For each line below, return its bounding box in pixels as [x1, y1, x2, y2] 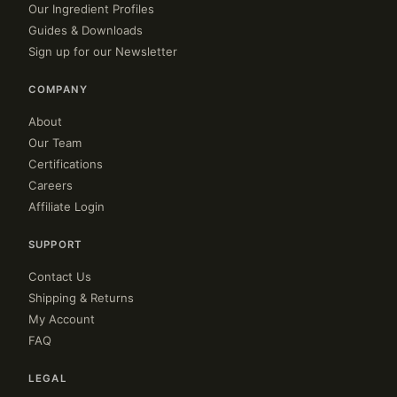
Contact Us [28, 269, 91, 284]
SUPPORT [28, 238, 83, 251]
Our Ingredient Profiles [28, 2, 154, 16]
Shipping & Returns [28, 291, 134, 305]
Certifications [28, 157, 103, 171]
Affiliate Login [28, 199, 105, 214]
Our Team [28, 136, 82, 150]
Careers [28, 178, 73, 192]
